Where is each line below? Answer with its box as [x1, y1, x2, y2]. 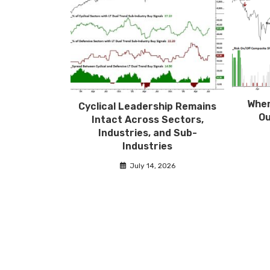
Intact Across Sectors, [91, 114, 204, 126]
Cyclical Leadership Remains [78, 101, 217, 113]
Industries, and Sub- [98, 127, 197, 139]
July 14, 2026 [129, 162, 175, 171]
